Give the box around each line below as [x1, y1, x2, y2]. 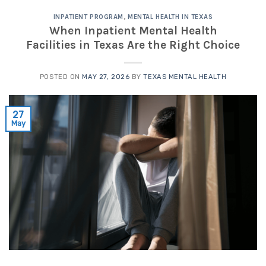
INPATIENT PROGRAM [53, 13, 124, 21]
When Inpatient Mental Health [49, 23, 217, 37]
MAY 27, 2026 [82, 72, 130, 81]
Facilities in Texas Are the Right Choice [26, 37, 240, 52]
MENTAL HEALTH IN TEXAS [128, 13, 213, 21]
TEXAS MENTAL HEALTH [143, 72, 227, 81]
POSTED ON [39, 72, 83, 81]
